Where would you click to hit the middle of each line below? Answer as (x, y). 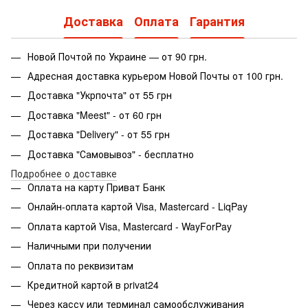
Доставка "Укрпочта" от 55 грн (100, 95)
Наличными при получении (89, 246)
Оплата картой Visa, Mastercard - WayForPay (130, 226)
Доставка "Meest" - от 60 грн (95, 114)
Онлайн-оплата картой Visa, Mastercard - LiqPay (137, 207)
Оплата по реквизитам (80, 265)
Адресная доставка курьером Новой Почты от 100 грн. (155, 75)
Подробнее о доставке (64, 173)
